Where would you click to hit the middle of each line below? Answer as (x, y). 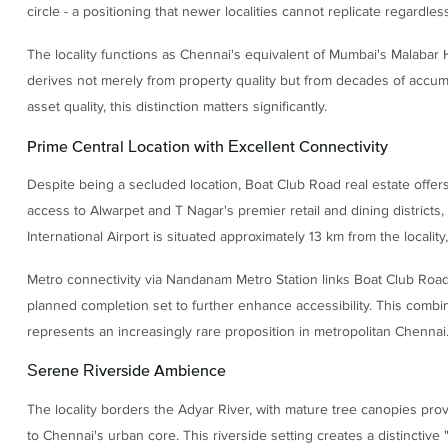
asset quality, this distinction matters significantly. (176, 107)
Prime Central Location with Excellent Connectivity (207, 145)
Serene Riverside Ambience (126, 370)
